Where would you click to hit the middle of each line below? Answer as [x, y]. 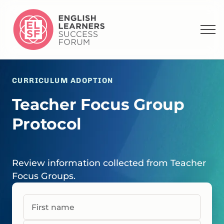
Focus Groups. [43, 176]
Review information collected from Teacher [109, 163]
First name [53, 207]
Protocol [46, 124]
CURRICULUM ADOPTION [62, 80]
